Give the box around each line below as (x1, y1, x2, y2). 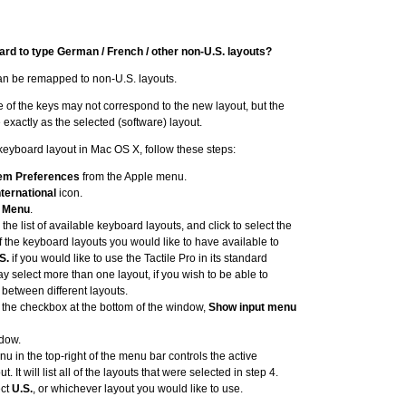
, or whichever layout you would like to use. (33, 382, 243, 395)
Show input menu (208, 301, 296, 314)
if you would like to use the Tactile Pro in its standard (9, 252, 267, 265)
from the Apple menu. (80, 170, 187, 183)
